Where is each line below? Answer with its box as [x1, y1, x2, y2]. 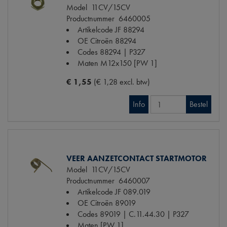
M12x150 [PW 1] [100, 58, 157, 69]
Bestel [190, 99, 208, 110]
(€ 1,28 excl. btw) [94, 77, 150, 88]
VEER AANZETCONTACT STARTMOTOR [66, 153, 207, 164]
